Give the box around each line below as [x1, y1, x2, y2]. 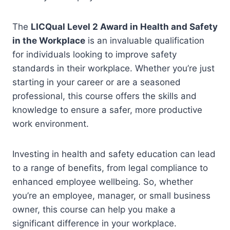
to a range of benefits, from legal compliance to [12, 163, 208, 173]
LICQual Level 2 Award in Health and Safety [31, 22, 218, 32]
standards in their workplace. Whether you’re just [12, 63, 215, 73]
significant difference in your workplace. [12, 218, 177, 228]
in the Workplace [12, 35, 85, 46]
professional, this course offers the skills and [12, 91, 197, 101]
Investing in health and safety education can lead [12, 149, 216, 159]
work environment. [12, 119, 89, 129]
